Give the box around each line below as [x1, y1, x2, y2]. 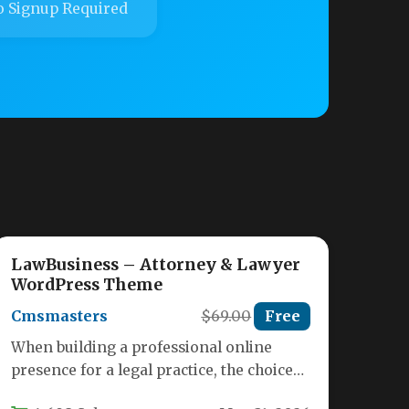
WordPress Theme [11, 275, 163, 296]
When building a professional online [11, 339, 273, 357]
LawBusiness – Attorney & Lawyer [11, 255, 301, 276]
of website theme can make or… [11, 384, 237, 403]
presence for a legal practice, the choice [11, 362, 294, 380]
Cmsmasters [11, 307, 109, 326]
